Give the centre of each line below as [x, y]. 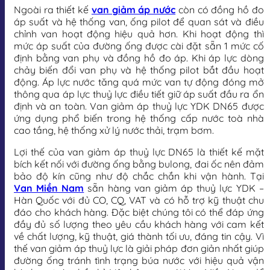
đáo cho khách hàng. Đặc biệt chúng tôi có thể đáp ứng [139, 212]
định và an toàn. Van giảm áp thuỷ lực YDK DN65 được [139, 106]
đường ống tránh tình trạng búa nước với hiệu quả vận [139, 261]
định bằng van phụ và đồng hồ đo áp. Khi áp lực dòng [139, 58]
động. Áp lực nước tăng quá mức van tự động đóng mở [139, 82]
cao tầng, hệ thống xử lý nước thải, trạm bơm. [114, 130]
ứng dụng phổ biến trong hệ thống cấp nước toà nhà [139, 118]
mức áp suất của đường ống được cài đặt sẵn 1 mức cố [139, 46]
